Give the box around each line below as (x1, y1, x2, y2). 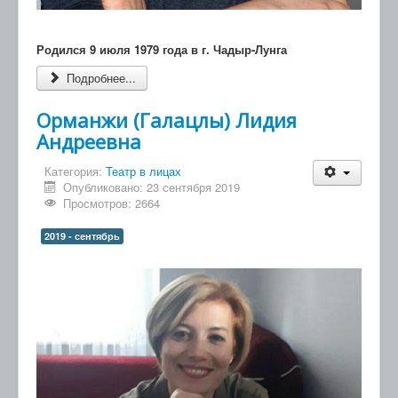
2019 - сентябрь (44, 229, 120, 243)
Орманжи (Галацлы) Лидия (36, 107, 297, 134)
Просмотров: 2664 (63, 195, 161, 212)
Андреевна (36, 128, 141, 155)
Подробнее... (63, 69, 137, 87)
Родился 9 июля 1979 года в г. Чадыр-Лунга (36, 41, 287, 59)
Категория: (44, 163, 106, 180)
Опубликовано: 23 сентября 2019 (63, 179, 241, 196)
